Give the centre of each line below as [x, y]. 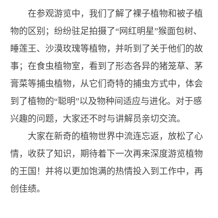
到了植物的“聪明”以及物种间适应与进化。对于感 [106, 101]
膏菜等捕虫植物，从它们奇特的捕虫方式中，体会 [107, 83]
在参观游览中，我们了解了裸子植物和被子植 [107, 13]
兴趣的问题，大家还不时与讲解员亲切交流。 [98, 118]
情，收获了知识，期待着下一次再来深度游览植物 [107, 154]
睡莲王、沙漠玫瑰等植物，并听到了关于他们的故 [107, 48]
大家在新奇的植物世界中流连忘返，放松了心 [107, 136]
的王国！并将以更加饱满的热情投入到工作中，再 [107, 171]
